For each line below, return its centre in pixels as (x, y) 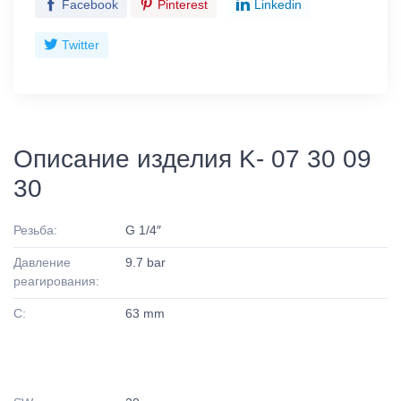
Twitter (81, 44)
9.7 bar (146, 262)
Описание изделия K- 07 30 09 (192, 158)
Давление (42, 262)
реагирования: (56, 281)
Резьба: (35, 230)
